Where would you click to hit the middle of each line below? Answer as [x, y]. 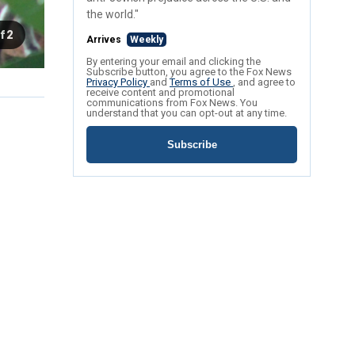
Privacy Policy [118, 82]
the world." [113, 15]
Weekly [147, 40]
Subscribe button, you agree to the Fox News [189, 72]
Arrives [105, 40]
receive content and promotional [160, 93]
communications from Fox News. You [172, 103]
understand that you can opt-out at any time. [187, 113]
